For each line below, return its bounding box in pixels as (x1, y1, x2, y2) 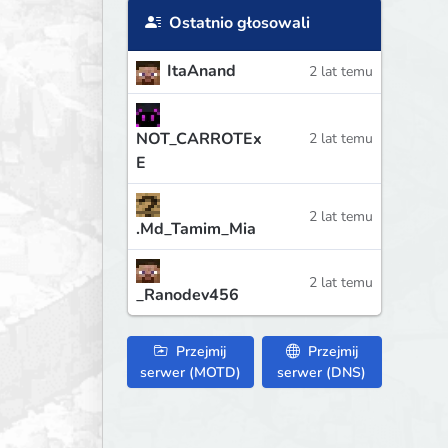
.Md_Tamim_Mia (136, 217, 256, 240)
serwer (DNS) (277, 362, 367, 382)
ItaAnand (167, 60, 236, 83)
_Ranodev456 (136, 283, 239, 306)
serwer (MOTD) (139, 362, 241, 382)
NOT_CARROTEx (136, 127, 262, 150)
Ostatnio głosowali (165, 12, 310, 35)
